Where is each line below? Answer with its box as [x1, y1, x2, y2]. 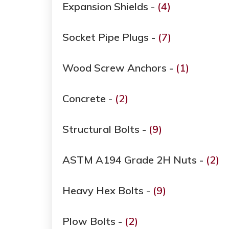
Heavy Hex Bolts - [62, 184, 153, 197]
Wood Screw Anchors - [62, 61, 176, 75]
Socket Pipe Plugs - [62, 31, 158, 44]
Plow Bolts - [62, 215, 125, 228]
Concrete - [62, 92, 115, 105]
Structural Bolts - [62, 123, 149, 136]
